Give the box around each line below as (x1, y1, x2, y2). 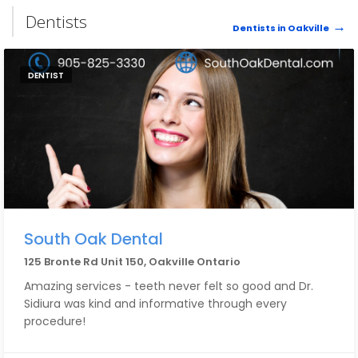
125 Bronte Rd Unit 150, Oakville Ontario (24, 254, 241, 269)
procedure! (24, 313, 86, 329)
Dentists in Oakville (233, 22, 329, 34)
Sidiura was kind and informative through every (24, 296, 287, 312)
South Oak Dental (24, 228, 163, 250)
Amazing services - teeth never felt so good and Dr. (24, 278, 313, 294)
